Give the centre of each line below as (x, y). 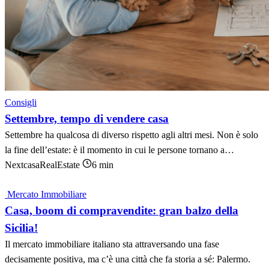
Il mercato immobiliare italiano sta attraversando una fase (112, 244)
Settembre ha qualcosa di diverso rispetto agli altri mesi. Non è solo (131, 135)
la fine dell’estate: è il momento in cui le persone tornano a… (119, 150)
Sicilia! (21, 228)
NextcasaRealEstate (44, 165)
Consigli (21, 102)
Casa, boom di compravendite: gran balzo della (122, 210)
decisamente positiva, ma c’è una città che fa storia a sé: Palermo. (128, 259)
